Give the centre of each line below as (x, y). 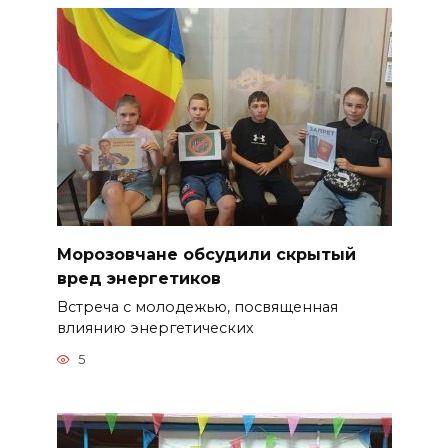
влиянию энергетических (155, 327)
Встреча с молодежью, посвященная (197, 306)
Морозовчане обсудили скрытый (206, 254)
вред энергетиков (138, 278)
